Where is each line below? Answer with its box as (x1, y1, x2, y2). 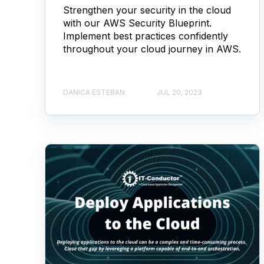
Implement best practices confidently (63, 30, 228, 42)
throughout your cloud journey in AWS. (63, 43, 241, 55)
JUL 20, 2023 (157, 87, 202, 97)
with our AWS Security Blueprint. (63, 17, 212, 29)
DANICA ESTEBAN (63, 87, 125, 97)
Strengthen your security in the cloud (63, 4, 231, 16)
